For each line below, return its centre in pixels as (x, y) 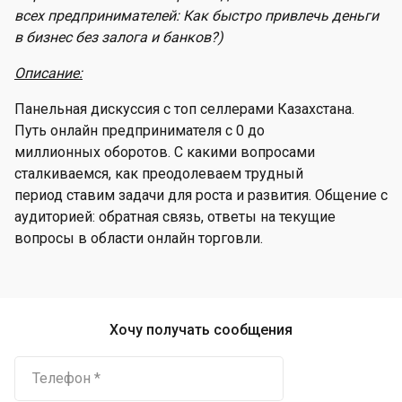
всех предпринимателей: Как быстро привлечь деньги (197, 16)
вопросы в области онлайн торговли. (139, 238)
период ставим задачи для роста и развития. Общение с (201, 195)
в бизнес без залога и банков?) (119, 37)
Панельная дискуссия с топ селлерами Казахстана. (184, 109)
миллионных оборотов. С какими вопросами (165, 152)
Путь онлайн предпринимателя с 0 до (140, 131)
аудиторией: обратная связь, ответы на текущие (175, 217)
